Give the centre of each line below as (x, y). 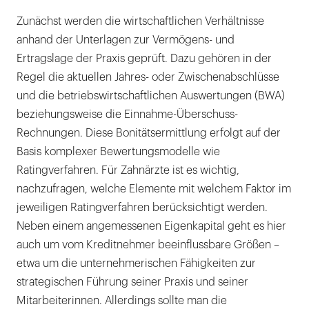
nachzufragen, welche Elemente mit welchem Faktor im (154, 189)
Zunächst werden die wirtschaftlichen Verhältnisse (140, 22)
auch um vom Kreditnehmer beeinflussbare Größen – (148, 245)
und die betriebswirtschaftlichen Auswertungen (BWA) (151, 96)
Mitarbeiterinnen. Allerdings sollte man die (122, 301)
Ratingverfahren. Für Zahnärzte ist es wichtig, (128, 171)
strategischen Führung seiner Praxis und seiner (132, 282)
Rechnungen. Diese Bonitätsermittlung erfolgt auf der (149, 133)
